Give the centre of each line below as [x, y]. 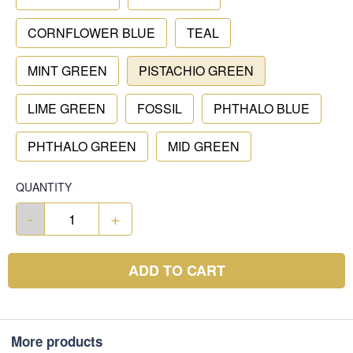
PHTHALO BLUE [262, 108]
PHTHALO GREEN [82, 146]
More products [57, 341]
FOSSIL [160, 108]
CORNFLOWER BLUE [91, 33]
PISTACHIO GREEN [196, 71]
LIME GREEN [67, 108]
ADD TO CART [176, 270]
